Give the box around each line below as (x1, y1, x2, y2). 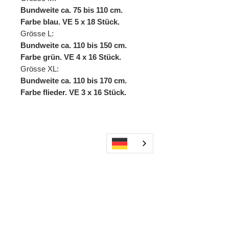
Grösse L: (20, 29, 54, 38)
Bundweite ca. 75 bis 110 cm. (20, 6, 123, 14)
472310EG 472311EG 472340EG (20, 135, 140, 144)
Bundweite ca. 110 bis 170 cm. (20, 76, 127, 85)
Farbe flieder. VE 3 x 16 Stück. (20, 88, 126, 97)
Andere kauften (35, 188, 128, 203)
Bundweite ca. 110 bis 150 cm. (20, 41, 127, 50)
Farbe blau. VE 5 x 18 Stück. (20, 17, 120, 26)
